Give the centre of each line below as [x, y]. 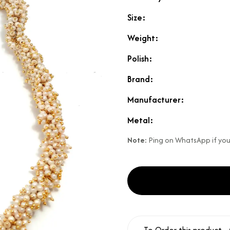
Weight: [143, 38]
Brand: [140, 79]
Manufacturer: [156, 100]
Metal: [140, 120]
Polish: [140, 59]
